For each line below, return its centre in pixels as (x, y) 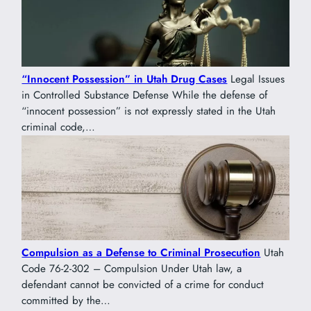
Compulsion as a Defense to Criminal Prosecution (141, 252)
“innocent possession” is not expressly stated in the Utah (149, 111)
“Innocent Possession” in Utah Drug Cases (125, 79)
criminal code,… (59, 127)
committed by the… (66, 300)
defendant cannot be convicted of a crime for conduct (143, 284)
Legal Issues (256, 79)
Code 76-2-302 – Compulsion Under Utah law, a (132, 268)
